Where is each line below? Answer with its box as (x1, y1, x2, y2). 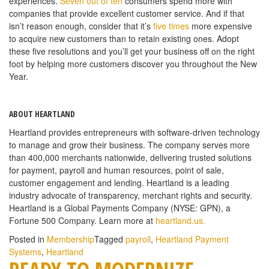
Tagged (94, 232, 125, 245)
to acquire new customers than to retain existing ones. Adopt (9, 32, 239, 44)
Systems (9, 245, 41, 258)
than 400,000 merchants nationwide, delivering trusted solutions (9, 151, 252, 163)
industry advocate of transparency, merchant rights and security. (9, 189, 252, 201)
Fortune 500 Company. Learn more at (9, 214, 156, 226)
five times (153, 19, 189, 32)
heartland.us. (156, 214, 205, 226)
